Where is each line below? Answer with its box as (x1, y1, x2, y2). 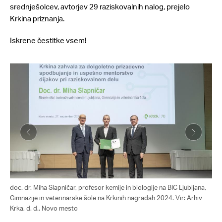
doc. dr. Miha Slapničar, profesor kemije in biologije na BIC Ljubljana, (10, 183, 206, 191)
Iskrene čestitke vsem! (10, 35, 86, 46)
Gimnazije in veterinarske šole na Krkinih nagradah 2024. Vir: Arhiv (10, 193, 202, 202)
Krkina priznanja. (10, 13, 66, 24)
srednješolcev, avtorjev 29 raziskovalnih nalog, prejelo (10, 1, 190, 12)
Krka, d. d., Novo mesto (10, 204, 78, 212)
